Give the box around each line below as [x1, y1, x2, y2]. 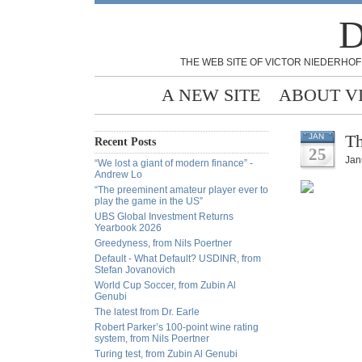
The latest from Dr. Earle [95, 306, 200, 318]
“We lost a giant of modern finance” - [95, 158, 253, 169]
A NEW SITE [162, 85, 260, 105]
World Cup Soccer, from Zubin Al [95, 280, 236, 291]
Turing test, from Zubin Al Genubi [95, 348, 238, 360]
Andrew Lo [95, 169, 142, 180]
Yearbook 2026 [95, 222, 162, 234]
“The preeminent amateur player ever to [95, 184, 268, 196]
